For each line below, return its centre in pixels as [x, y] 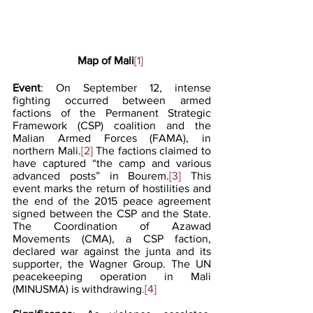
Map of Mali [106, 60]
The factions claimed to [152, 150]
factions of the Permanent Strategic [112, 112]
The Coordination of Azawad [112, 226]
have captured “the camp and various [112, 163]
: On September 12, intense [126, 87]
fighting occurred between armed [112, 100]
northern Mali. [47, 150]
